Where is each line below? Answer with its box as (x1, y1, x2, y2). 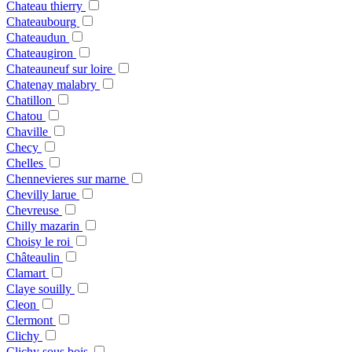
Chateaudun (6, 31, 69, 45)
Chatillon (6, 93, 55, 108)
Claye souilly (6, 282, 75, 296)
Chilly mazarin (6, 219, 82, 233)
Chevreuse (6, 203, 62, 218)
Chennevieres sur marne (6, 172, 129, 186)
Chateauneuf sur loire (6, 62, 115, 76)
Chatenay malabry (6, 78, 100, 92)
